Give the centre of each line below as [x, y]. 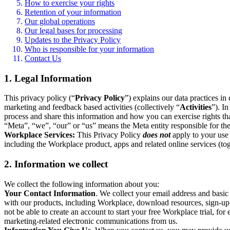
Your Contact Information [50, 193]
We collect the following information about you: [82, 184]
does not [157, 135]
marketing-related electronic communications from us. [91, 221]
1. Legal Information [48, 78]
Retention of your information [73, 12]
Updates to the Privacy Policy [73, 40]
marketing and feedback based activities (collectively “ [92, 107]
